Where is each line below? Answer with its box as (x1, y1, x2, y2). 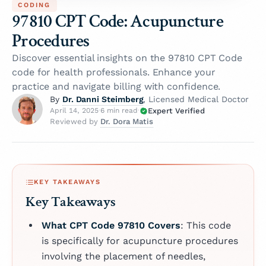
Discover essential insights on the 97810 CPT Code (12, 52, 243, 64)
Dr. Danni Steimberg (62, 94, 144, 104)
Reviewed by (50, 117, 100, 126)
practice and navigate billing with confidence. (12, 80, 221, 92)
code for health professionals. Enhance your (12, 66, 216, 78)
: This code (180, 220, 231, 232)
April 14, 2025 (50, 106, 99, 115)
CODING (18, 1, 51, 9)
